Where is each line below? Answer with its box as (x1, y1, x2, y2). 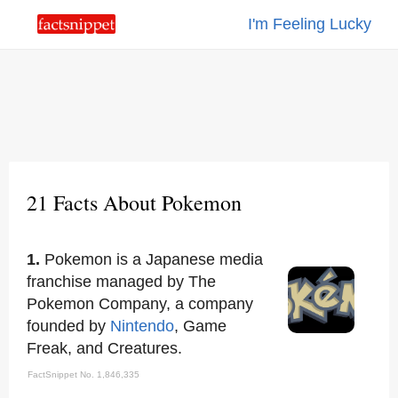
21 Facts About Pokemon (27, 188, 242, 217)
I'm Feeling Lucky (248, 15, 371, 33)
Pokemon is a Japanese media (44, 251, 263, 268)
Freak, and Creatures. (27, 339, 182, 357)
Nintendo (110, 317, 174, 335)
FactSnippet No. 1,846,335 (28, 370, 139, 379)
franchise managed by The (27, 273, 216, 291)
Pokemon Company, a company (27, 295, 253, 313)
